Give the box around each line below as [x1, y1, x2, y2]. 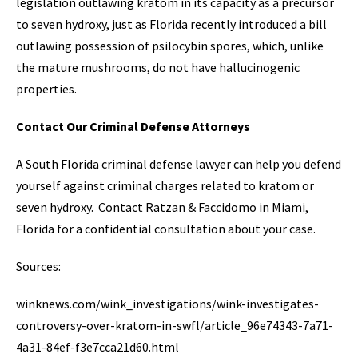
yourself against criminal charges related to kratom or [16, 177, 314, 193]
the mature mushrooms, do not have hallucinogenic [16, 58, 300, 75]
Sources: [16, 257, 61, 274]
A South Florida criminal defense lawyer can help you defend [16, 155, 341, 172]
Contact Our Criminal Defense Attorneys [16, 117, 250, 134]
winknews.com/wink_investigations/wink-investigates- [16, 295, 319, 312]
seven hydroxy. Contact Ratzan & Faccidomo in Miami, [16, 198, 308, 215]
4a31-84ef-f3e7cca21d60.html [16, 338, 179, 355]
